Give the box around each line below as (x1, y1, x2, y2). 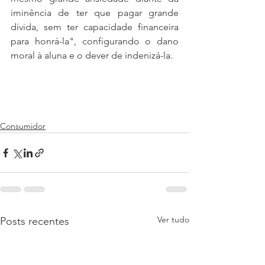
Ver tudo (157, 214, 189, 225)
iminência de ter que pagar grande (11, 7, 179, 18)
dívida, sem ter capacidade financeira (11, 21, 179, 33)
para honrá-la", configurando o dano (11, 35, 179, 47)
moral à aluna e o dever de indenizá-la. (11, 50, 173, 61)
